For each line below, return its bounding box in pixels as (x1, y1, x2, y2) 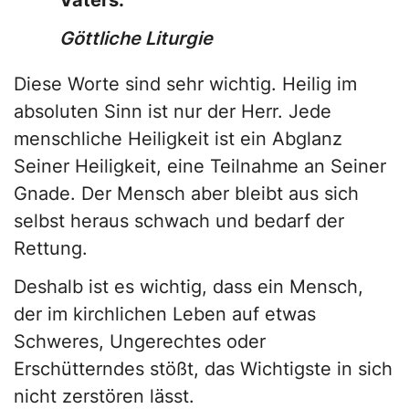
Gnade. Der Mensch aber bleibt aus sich (14, 183, 359, 205)
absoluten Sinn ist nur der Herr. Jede (14, 100, 331, 123)
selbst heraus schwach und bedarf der (14, 210, 344, 233)
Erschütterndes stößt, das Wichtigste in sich (14, 358, 393, 381)
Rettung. (14, 237, 88, 260)
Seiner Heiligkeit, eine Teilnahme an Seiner (14, 155, 386, 178)
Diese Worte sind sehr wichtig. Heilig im (14, 73, 357, 96)
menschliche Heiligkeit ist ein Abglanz (14, 128, 342, 151)
